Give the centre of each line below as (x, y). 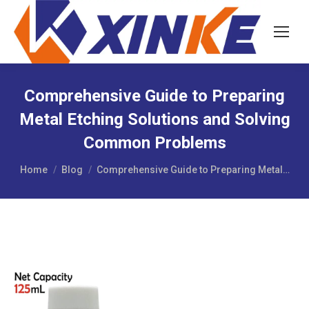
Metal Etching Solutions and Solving (154, 119)
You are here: (50, 163)
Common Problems (154, 142)
